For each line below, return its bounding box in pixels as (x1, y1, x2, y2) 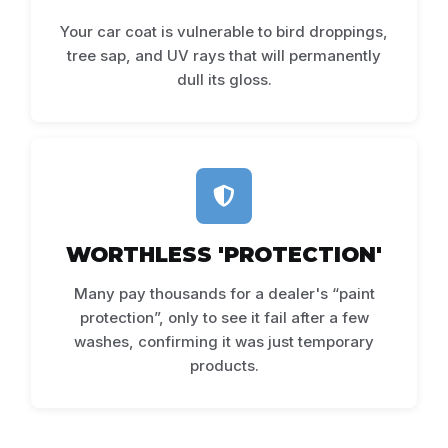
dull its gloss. (176, 70, 272, 90)
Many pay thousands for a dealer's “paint (73, 284, 375, 304)
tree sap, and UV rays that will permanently (67, 46, 381, 66)
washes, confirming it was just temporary (74, 332, 374, 352)
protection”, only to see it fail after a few (79, 308, 369, 328)
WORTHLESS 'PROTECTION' (66, 242, 382, 268)
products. (189, 356, 259, 376)
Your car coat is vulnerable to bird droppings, (60, 22, 388, 42)
